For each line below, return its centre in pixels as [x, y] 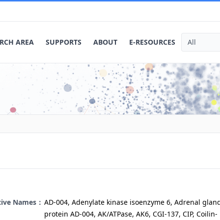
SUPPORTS [64, 42]
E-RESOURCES [152, 42]
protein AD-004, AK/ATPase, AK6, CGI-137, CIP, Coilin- [131, 214]
